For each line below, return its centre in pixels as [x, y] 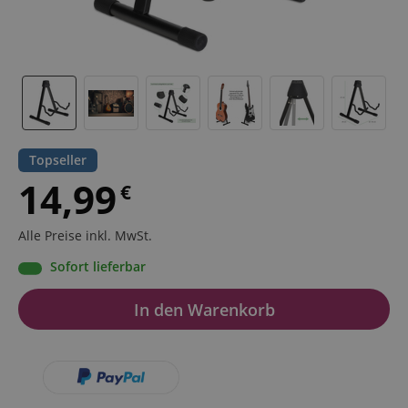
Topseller [58, 160]
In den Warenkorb [204, 309]
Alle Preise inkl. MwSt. [85, 236]
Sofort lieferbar [98, 267]
